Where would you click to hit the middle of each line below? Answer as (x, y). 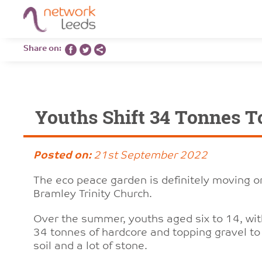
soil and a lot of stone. (92, 247)
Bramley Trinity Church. (94, 194)
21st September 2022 (149, 156)
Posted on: (62, 156)
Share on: (44, 49)
